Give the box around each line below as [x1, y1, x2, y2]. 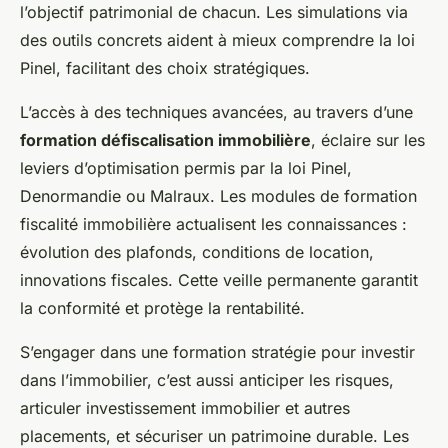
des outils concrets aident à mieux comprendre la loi [20, 30, 415, 50]
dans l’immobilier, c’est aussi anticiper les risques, [20, 370, 394, 390]
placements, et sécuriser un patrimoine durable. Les [20, 426, 409, 446]
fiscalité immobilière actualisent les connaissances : [20, 214, 407, 234]
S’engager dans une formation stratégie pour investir [20, 342, 415, 362]
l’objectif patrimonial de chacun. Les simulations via [20, 2, 408, 22]
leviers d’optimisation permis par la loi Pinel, [20, 158, 352, 178]
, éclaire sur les [311, 130, 425, 150]
